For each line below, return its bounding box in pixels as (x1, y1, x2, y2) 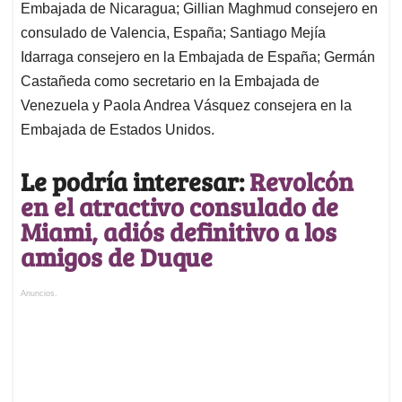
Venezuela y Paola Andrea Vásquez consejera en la (21, 98, 352, 114)
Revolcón (249, 164, 354, 199)
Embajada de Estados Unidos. (21, 122, 214, 138)
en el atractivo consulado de (21, 189, 338, 224)
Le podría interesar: (21, 164, 249, 199)
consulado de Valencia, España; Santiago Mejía (21, 25, 326, 41)
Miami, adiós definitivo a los (21, 214, 336, 249)
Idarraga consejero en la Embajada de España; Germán (21, 49, 375, 66)
